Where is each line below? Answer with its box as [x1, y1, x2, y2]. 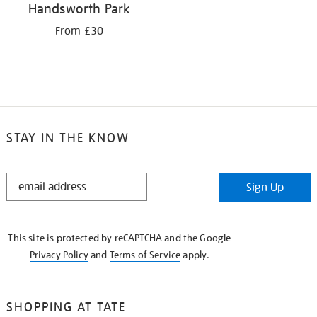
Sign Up [246, 180, 284, 195]
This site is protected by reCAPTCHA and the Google [8, 231, 231, 245]
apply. [180, 248, 210, 262]
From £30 [54, 24, 104, 39]
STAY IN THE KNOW [6, 129, 129, 146]
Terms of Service [109, 248, 181, 262]
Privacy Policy [29, 248, 88, 262]
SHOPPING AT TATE [6, 299, 126, 316]
